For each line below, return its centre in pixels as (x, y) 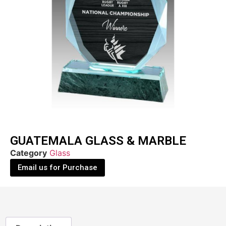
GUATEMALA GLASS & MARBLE (98, 141)
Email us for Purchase (58, 168)
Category (29, 153)
